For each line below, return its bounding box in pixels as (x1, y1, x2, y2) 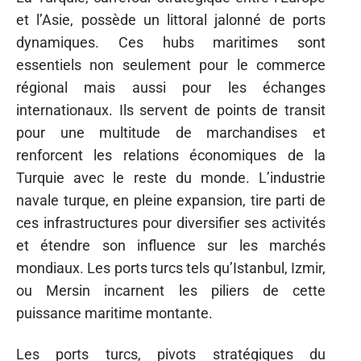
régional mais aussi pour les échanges (16, 79, 326, 96)
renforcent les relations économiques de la (16, 147, 326, 164)
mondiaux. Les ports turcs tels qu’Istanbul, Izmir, (16, 259, 326, 276)
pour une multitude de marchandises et (16, 124, 326, 141)
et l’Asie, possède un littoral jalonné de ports (16, 11, 326, 28)
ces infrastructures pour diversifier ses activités (16, 214, 326, 231)
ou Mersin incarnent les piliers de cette (16, 282, 326, 299)
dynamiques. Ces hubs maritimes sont (16, 34, 326, 51)
